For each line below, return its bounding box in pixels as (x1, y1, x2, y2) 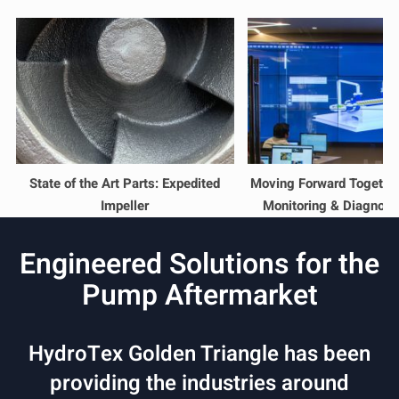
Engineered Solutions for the (20, 242, 379, 285)
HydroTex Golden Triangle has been (28, 338, 370, 370)
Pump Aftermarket (81, 273, 318, 316)
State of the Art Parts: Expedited (29, 173, 221, 193)
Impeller (101, 195, 150, 216)
